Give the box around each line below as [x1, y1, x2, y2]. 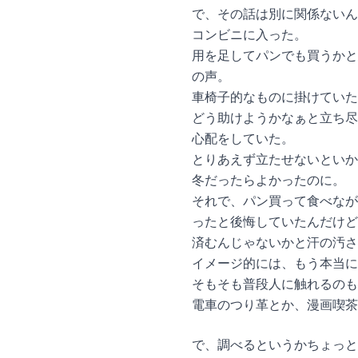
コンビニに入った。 [192, 26, 307, 44]
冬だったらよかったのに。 [192, 171, 345, 189]
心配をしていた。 [192, 129, 294, 148]
